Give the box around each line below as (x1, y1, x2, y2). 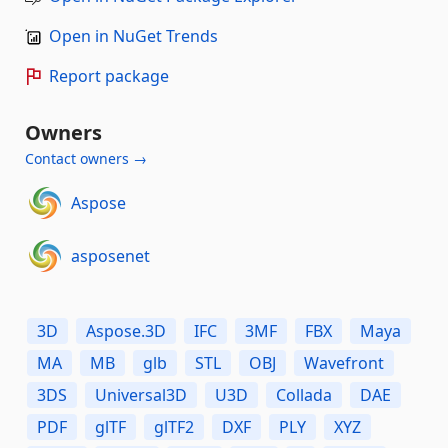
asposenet (70, 244, 150, 267)
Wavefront (304, 352, 384, 375)
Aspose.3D (86, 320, 166, 343)
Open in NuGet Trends (49, 25, 218, 48)
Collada (276, 384, 332, 407)
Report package (49, 65, 169, 88)
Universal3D (95, 384, 187, 407)
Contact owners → (25, 149, 147, 169)
